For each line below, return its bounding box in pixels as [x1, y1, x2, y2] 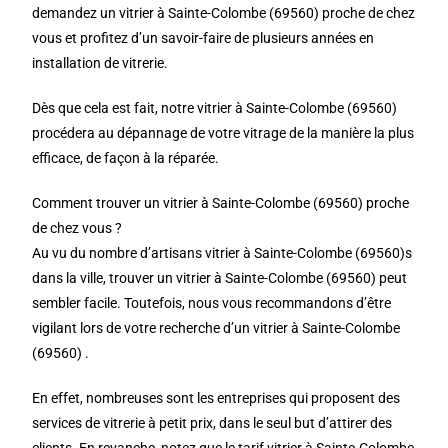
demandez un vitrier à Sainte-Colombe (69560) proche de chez [32, 5, 416, 21]
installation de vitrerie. [32, 55, 169, 71]
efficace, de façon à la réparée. [32, 150, 220, 166]
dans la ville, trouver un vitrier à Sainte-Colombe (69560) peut [32, 270, 408, 286]
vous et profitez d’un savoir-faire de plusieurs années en [32, 30, 375, 46]
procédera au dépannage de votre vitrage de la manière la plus [32, 125, 415, 141]
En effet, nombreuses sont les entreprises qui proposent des [32, 390, 401, 406]
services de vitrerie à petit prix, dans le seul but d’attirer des [32, 415, 393, 431]
